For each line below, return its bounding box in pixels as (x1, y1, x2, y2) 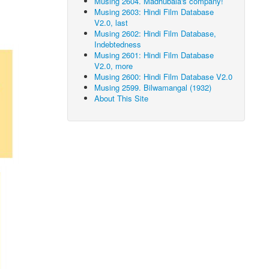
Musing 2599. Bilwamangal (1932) (94, 82, 212, 93)
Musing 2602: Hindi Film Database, (94, 28, 217, 39)
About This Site (94, 92, 149, 104)
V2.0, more (94, 60, 133, 71)
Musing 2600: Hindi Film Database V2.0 (94, 71, 233, 82)
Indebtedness (94, 38, 142, 50)
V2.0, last (94, 17, 128, 28)
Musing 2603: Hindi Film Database (94, 6, 214, 17)
